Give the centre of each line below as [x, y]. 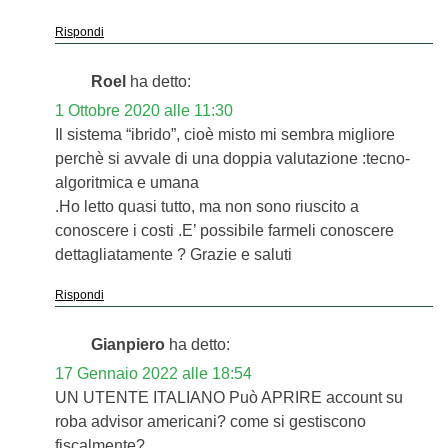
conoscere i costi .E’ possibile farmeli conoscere [224, 231]
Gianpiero [128, 345]
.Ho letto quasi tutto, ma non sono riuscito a [207, 207]
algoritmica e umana [127, 183]
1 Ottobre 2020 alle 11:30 [144, 111]
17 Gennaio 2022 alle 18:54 [153, 374]
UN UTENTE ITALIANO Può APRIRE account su [229, 398]
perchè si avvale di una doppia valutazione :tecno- [232, 159]
